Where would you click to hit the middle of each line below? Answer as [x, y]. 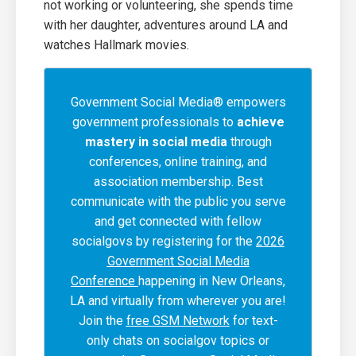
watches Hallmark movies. [118, 45]
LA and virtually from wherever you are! [178, 301]
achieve [260, 122]
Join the [102, 321]
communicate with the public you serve [178, 201]
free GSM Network [178, 321]
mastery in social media [156, 142]
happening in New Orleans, [212, 281]
